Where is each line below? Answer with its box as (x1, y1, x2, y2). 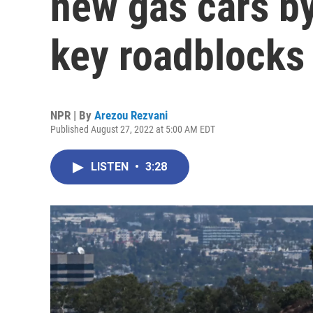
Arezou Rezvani (94, 108, 168, 122)
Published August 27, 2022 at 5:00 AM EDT (50, 124, 215, 135)
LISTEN (91, 160, 131, 173)
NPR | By (50, 108, 94, 122)
